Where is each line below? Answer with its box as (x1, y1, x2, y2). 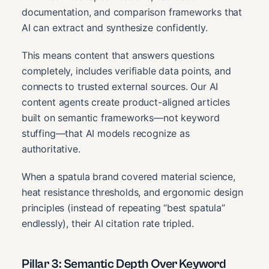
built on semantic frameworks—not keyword (22, 112, 220, 124)
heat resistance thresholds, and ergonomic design (22, 186, 243, 199)
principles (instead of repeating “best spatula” (22, 202, 225, 214)
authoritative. (22, 143, 80, 156)
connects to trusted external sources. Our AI (22, 80, 219, 93)
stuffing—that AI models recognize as (22, 127, 190, 140)
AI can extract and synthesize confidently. (22, 22, 208, 34)
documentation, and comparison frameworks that (22, 6, 243, 19)
